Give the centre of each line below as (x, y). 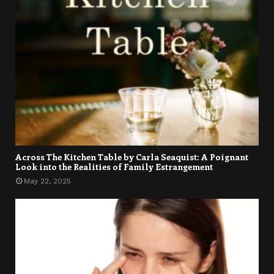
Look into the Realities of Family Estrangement (114, 166)
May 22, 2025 (47, 181)
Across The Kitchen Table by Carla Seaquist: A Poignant (132, 157)
